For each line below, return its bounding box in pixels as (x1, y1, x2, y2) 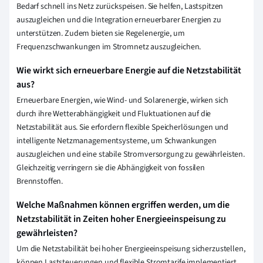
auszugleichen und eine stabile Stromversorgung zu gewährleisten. (16, 149, 245, 161)
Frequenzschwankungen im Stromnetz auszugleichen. (16, 41, 201, 53)
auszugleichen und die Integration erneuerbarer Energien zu (16, 14, 221, 26)
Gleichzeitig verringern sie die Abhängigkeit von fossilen (16, 162, 205, 174)
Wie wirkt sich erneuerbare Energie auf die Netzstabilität (16, 64, 241, 77)
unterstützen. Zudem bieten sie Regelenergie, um (16, 28, 185, 40)
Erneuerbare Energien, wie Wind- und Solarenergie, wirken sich (16, 95, 228, 107)
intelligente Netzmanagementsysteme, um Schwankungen (16, 135, 217, 147)
